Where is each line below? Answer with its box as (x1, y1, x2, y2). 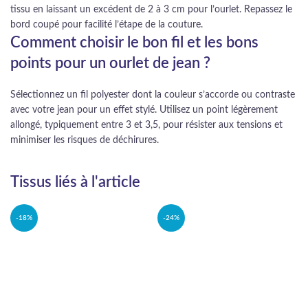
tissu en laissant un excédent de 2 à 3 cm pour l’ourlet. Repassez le (10, 5, 292, 15)
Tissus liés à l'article (10, 175, 140, 190)
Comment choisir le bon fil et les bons (10, 35, 258, 51)
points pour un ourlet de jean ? (10, 56, 210, 71)
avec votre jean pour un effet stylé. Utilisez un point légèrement (10, 105, 278, 115)
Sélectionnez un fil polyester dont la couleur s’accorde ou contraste (10, 90, 295, 100)
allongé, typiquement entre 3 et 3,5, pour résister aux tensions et (10, 120, 283, 131)
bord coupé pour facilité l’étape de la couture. (10, 20, 203, 30)
